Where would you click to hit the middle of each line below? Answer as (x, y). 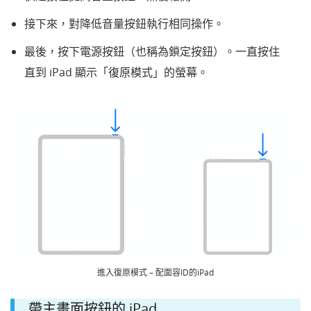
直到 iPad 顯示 (61, 72)
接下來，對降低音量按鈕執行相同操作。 (124, 23)
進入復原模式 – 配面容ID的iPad (155, 272)
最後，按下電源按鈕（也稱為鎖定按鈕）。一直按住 (152, 51)
